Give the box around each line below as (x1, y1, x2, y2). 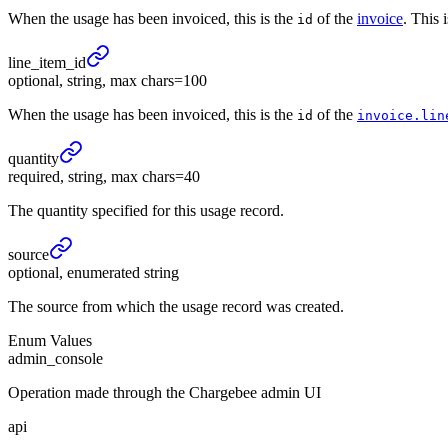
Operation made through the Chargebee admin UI (8, 384, 321, 402)
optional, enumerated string (8, 264, 179, 282)
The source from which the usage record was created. (8, 298, 344, 316)
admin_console (8, 350, 103, 368)
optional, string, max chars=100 (8, 72, 207, 90)
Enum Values (8, 332, 92, 350)
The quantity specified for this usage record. (8, 202, 284, 220)
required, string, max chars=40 (8, 168, 200, 186)
